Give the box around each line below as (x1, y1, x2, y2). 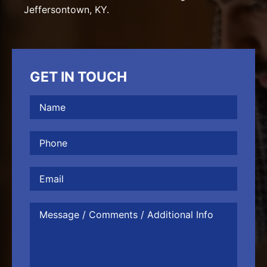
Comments (29, 220, 78, 232)
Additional (29, 239, 75, 252)
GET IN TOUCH (30, 69, 127, 86)
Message (29, 201, 69, 213)
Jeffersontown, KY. (24, 3, 109, 15)
